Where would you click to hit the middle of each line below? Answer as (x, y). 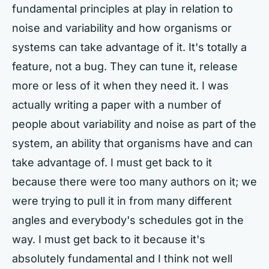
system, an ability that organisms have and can (132, 143)
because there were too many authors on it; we (134, 182)
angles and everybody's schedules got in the (128, 220)
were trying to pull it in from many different (122, 201)
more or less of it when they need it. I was (120, 86)
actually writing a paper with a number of (117, 105)
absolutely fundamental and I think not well (122, 258)
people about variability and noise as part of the (134, 124)
